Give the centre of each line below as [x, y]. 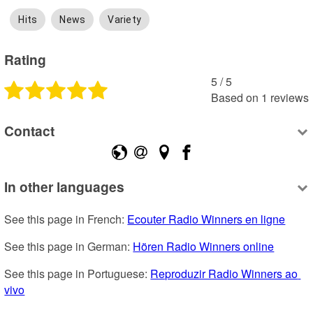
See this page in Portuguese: [78, 274]
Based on [234, 97]
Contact [30, 131]
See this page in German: [69, 247]
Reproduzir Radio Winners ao [224, 274]
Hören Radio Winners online [204, 247]
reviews [289, 97]
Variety [125, 20]
